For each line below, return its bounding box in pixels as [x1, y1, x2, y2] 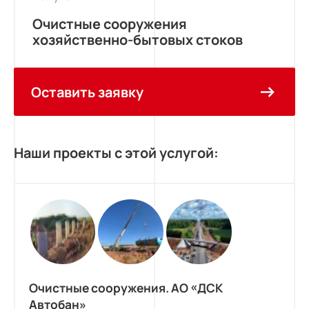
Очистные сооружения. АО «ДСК [28, 279, 223, 297]
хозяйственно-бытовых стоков [32, 30, 243, 49]
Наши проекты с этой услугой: [13, 143, 219, 162]
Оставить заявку [30, 82, 143, 101]
